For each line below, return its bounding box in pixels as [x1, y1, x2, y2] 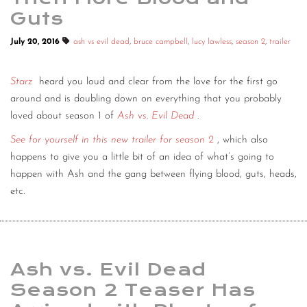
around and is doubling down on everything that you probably [10, 94, 282, 105]
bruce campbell [134, 38, 188, 46]
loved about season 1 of [10, 111, 117, 122]
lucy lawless [192, 38, 232, 46]
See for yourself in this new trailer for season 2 [10, 135, 214, 146]
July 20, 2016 [10, 38, 62, 46]
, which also [217, 135, 268, 146]
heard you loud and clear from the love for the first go [36, 77, 278, 88]
